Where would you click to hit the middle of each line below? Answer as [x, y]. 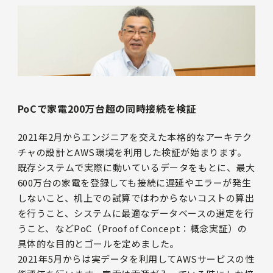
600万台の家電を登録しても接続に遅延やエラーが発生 [134, 183]
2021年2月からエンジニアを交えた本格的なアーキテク [135, 137]
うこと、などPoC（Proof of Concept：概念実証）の [132, 229]
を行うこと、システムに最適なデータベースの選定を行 [136, 213]
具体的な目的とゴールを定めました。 [98, 244]
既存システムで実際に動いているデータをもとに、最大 [136, 168]
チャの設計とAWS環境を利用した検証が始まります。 [132, 152]
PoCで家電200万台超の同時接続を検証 [107, 109]
